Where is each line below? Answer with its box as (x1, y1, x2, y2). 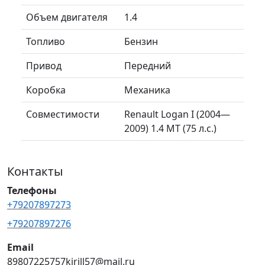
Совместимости (26, 107, 99, 121)
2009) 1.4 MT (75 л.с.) (124, 121, 216, 135)
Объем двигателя (26, 10, 108, 24)
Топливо (26, 34, 65, 48)
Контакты (7, 163, 63, 179)
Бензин (124, 34, 158, 48)
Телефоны (7, 183, 57, 197)
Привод (26, 59, 62, 72)
